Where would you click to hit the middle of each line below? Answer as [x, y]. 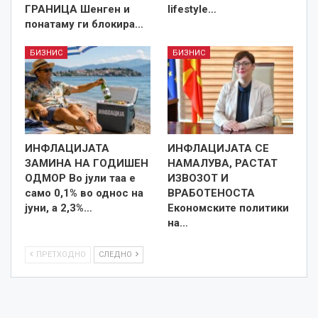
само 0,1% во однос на [84, 193]
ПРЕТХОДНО [60, 254]
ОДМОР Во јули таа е [80, 178]
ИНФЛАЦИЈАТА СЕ [218, 148]
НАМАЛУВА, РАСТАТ [223, 163]
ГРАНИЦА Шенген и [77, 9]
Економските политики [228, 208]
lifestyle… [192, 9]
